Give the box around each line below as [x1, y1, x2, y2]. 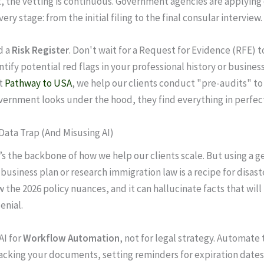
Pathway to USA [5, 77, 72, 90]
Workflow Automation [23, 231, 120, 245]
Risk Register [12, 44, 69, 57]
